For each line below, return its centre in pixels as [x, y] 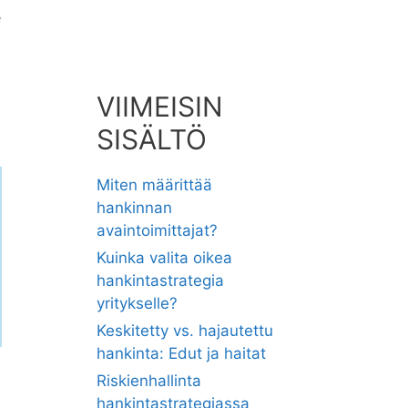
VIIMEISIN [160, 107]
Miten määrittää [154, 185]
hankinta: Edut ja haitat [181, 353]
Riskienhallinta [149, 381]
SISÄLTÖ [152, 139]
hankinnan [134, 208]
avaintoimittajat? [157, 230]
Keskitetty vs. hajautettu [185, 331]
